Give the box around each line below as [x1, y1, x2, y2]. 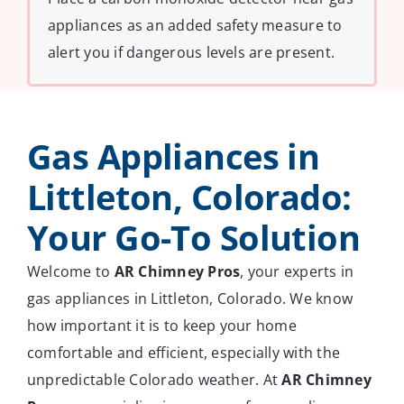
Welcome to [27, 261, 115, 281]
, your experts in [240, 261, 354, 281]
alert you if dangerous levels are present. [48, 41, 335, 62]
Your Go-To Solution [27, 213, 361, 261]
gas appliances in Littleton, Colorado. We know [27, 288, 353, 308]
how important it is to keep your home [27, 315, 297, 335]
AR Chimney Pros [114, 261, 241, 281]
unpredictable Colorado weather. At [27, 369, 282, 390]
